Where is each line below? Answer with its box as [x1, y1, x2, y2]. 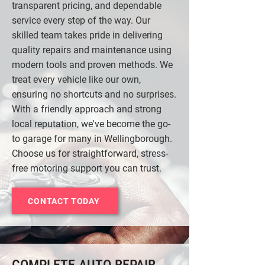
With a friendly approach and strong [12, 104, 161, 115]
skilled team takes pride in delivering [12, 30, 163, 41]
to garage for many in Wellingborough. [12, 133, 172, 144]
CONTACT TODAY [28, 196, 100, 206]
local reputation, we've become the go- [12, 118, 170, 130]
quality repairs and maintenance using [12, 44, 172, 56]
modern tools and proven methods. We [12, 59, 173, 70]
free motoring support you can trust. [12, 163, 161, 174]
